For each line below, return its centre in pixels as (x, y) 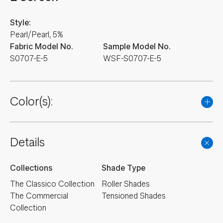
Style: (20, 23)
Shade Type (123, 168)
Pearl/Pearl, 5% (37, 35)
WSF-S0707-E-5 (132, 58)
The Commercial (39, 196)
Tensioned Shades (133, 196)
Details (27, 142)
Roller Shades (125, 184)
